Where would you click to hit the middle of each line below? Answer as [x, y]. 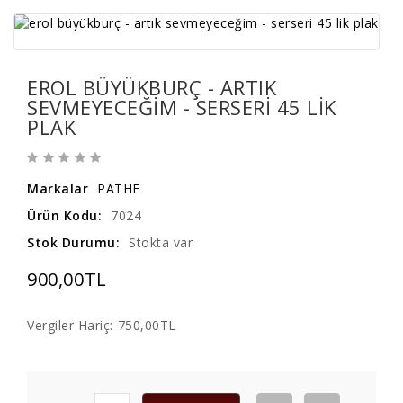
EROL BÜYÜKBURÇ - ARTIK [152, 87]
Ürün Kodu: [64, 215]
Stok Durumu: [73, 242]
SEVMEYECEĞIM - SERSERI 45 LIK [182, 107]
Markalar [58, 188]
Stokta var [161, 242]
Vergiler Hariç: [70, 325]
